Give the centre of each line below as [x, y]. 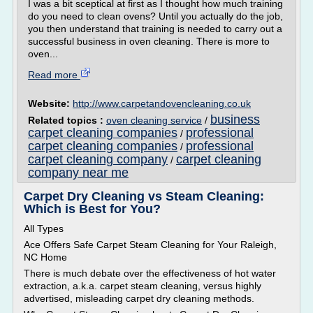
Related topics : [67, 120]
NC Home [45, 257]
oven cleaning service [154, 120]
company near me [78, 173]
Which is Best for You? [92, 209]
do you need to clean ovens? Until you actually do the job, [155, 16]
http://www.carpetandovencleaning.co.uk [162, 103]
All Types [44, 228]
